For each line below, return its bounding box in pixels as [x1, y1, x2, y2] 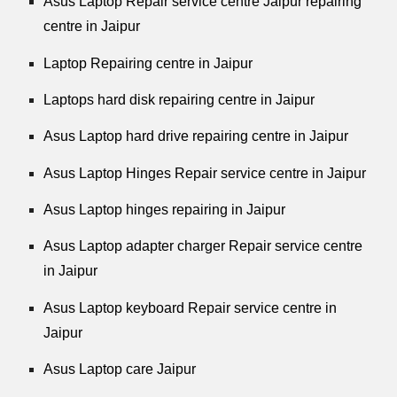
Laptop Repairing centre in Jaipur [43, 55, 253, 71]
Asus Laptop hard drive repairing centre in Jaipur [43, 128, 349, 144]
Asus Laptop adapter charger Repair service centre [43, 238, 363, 254]
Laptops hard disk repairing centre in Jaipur [43, 92, 315, 108]
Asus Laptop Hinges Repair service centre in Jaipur [43, 165, 367, 181]
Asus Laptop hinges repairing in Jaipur [43, 202, 286, 218]
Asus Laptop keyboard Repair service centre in [43, 300, 338, 315]
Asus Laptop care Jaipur [43, 362, 197, 378]
